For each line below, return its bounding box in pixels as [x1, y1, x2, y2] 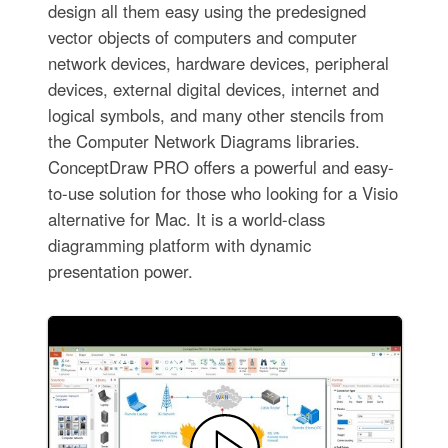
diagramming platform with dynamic [47, 232, 311, 257]
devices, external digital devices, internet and [47, 76, 379, 101]
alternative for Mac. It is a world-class [47, 206, 325, 231]
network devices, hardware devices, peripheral [47, 50, 389, 75]
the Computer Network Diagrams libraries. [47, 128, 360, 153]
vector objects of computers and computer [47, 24, 357, 49]
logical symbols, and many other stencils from [47, 102, 384, 127]
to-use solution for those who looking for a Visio [47, 180, 398, 205]
